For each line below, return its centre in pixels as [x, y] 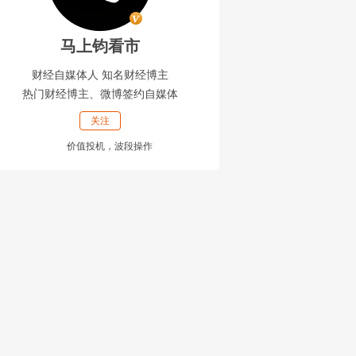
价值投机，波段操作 [110, 146]
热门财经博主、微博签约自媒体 [100, 94]
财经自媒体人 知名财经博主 [100, 75]
